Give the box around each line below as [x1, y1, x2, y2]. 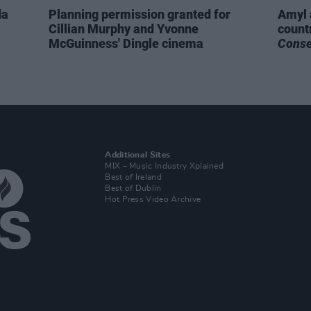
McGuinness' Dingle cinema [49, 36, 203, 51]
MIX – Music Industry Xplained [105, 162, 224, 170]
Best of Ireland [105, 173, 162, 181]
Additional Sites [105, 151, 171, 159]
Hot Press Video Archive [105, 195, 201, 203]
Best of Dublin [105, 184, 162, 192]
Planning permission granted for [49, 7, 230, 22]
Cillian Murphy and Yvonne [49, 22, 199, 36]
